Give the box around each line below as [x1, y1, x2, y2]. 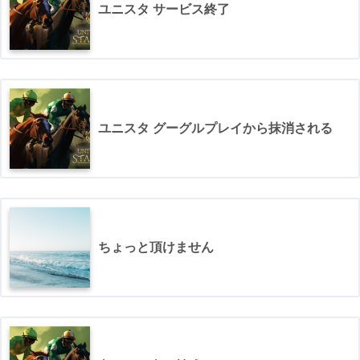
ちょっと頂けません [98, 240, 214, 254]
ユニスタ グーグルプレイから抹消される [98, 121, 333, 135]
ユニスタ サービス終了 [98, 2, 230, 16]
